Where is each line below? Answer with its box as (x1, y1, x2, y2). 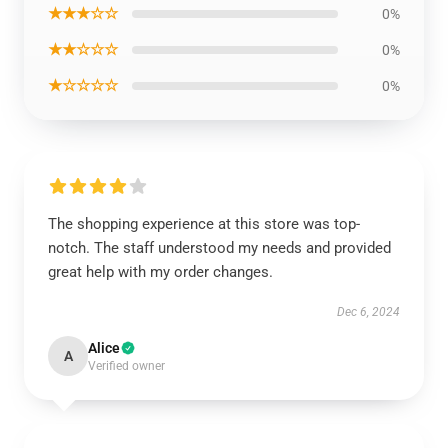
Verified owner (88, 359, 165, 373)
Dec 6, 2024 (337, 305, 400, 319)
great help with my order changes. (48, 263, 273, 281)
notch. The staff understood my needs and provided (48, 239, 391, 257)
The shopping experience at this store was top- (48, 215, 360, 233)
